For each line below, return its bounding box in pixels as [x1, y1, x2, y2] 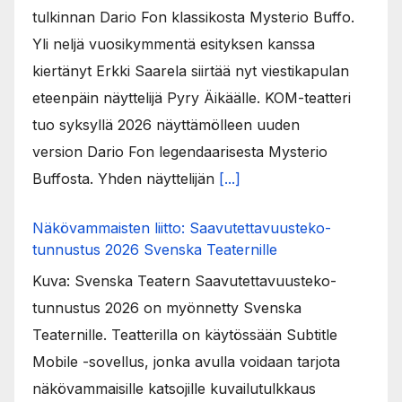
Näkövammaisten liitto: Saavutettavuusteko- [32, 218, 331, 237]
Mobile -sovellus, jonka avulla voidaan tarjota [32, 352, 340, 371]
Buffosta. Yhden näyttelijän [32, 169, 219, 188]
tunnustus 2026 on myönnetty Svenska [32, 298, 301, 317]
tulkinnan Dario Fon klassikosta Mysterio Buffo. [32, 7, 354, 26]
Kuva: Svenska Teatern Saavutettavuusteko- [32, 271, 336, 290]
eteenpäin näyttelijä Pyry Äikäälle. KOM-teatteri [32, 88, 351, 107]
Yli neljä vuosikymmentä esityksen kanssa [32, 34, 315, 53]
